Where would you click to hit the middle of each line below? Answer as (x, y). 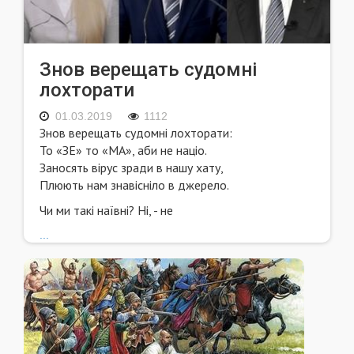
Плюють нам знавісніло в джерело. (134, 185)
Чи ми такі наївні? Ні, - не (106, 211)
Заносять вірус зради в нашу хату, (132, 168)
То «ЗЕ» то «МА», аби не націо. (123, 151)
